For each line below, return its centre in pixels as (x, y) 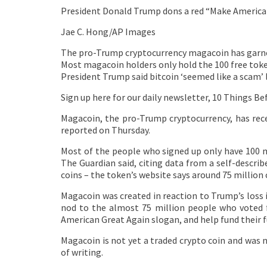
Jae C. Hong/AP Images (108, 32)
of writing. (82, 252)
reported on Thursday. (105, 130)
